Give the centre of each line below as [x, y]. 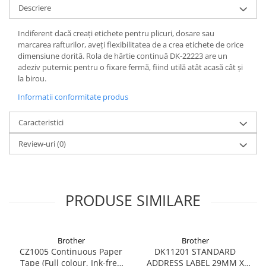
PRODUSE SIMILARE [133, 200]
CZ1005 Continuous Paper [71, 252]
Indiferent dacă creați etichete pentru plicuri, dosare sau [116, 34]
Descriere [35, 8]
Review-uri [38, 144]
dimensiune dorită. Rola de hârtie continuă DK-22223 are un [123, 56]
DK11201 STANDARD [195, 252]
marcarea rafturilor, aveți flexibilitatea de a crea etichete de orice [131, 45]
